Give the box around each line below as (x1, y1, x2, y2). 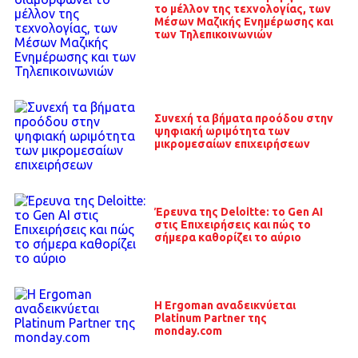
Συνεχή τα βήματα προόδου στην (153, 111, 333, 125)
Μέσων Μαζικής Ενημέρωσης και (153, 14, 333, 28)
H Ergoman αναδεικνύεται (153, 299, 296, 312)
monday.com (153, 324, 222, 338)
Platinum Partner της (153, 312, 267, 325)
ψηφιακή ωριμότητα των (153, 124, 290, 137)
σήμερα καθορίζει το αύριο (153, 231, 301, 245)
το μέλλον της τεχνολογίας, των (153, 2, 331, 15)
